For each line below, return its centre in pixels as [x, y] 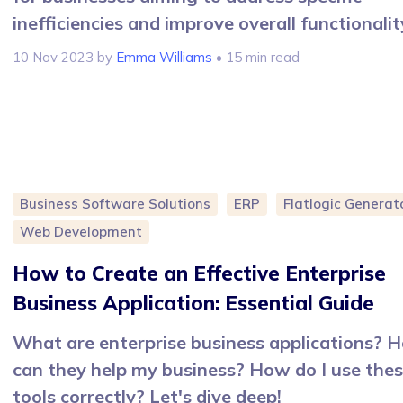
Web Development [81, 232]
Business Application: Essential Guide [193, 304]
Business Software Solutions [115, 204]
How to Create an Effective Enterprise [199, 274]
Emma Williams [164, 58]
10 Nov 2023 [53, 58]
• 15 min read [256, 58]
